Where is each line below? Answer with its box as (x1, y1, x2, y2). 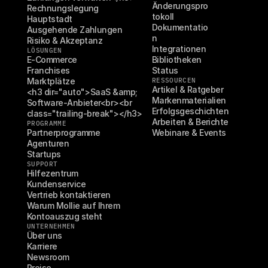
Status (152, 65, 178, 76)
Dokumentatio (152, 22, 208, 33)
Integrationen (152, 44, 206, 54)
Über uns (27, 230, 62, 241)
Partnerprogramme (27, 127, 100, 138)
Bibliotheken (152, 54, 202, 65)
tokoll (152, 11, 174, 22)
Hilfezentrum (27, 168, 78, 179)
